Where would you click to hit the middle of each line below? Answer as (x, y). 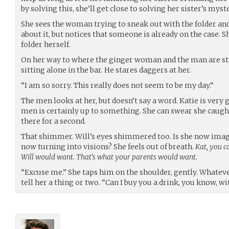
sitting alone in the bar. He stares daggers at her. (106, 70)
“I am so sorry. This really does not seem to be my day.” (117, 85)
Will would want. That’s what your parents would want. (109, 157)
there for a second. (53, 121)
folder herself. (46, 44)
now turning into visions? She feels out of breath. (108, 146)
